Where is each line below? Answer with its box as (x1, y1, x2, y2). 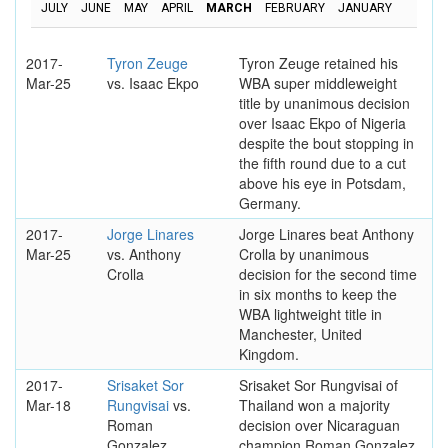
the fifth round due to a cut (238, 152, 406, 173)
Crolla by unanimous (238, 243, 369, 264)
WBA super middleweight (238, 72, 397, 93)
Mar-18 (26, 394, 71, 415)
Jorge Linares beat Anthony (238, 223, 414, 244)
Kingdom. (238, 343, 299, 364)
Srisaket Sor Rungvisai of (238, 374, 398, 395)
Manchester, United (238, 323, 362, 344)
